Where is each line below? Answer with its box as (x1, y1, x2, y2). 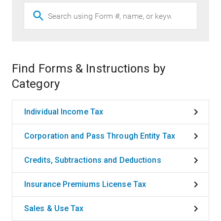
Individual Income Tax (24, 107, 104, 117)
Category (12, 77, 60, 91)
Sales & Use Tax (24, 204, 84, 214)
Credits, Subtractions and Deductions (24, 155, 161, 165)
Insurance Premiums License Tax (24, 180, 146, 189)
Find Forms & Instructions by (12, 62, 165, 76)
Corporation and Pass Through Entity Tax (24, 131, 175, 141)
